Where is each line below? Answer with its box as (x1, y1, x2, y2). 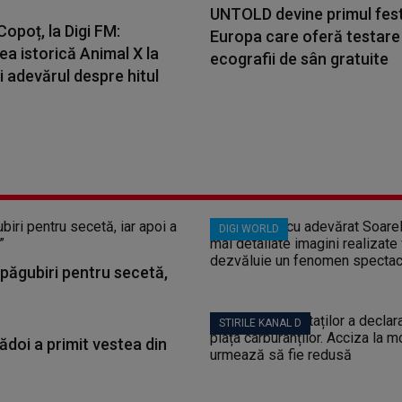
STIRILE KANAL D (219, 317, 301, 329)
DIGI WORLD (219, 223, 279, 235)
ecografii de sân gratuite (210, 49, 389, 68)
